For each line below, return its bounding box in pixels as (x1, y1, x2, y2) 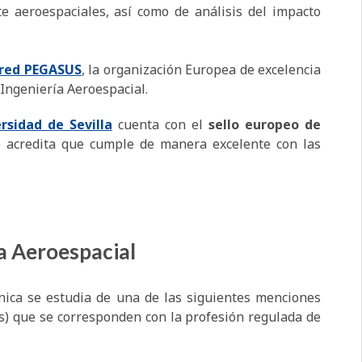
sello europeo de (208, 116, 322, 134)
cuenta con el (112, 116, 208, 134)
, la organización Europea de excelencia (81, 61, 322, 79)
